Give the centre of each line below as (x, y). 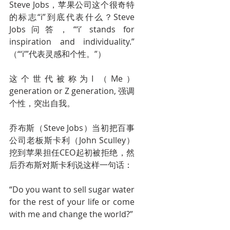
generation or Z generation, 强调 (72, 91)
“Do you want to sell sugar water (72, 189)
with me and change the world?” (71, 214)
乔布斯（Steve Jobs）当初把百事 (72, 128)
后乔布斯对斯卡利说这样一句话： (71, 165)
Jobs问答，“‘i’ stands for (72, 29)
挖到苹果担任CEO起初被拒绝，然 (72, 152)
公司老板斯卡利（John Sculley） (72, 140)
